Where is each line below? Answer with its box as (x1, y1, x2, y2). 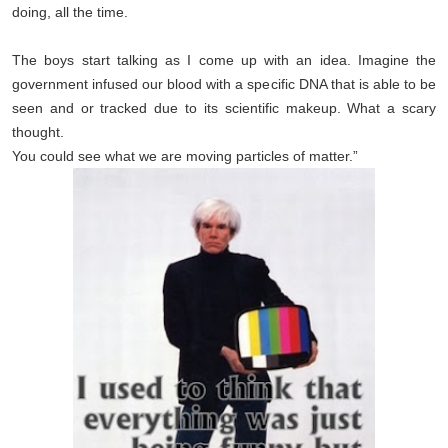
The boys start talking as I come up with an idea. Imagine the (12, 53, 436, 69)
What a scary (347, 101, 437, 117)
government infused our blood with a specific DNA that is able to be (12, 77, 436, 93)
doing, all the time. (12, 5, 128, 21)
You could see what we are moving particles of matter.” (12, 149, 358, 165)
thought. (12, 125, 64, 141)
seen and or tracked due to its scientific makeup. (12, 101, 348, 117)
